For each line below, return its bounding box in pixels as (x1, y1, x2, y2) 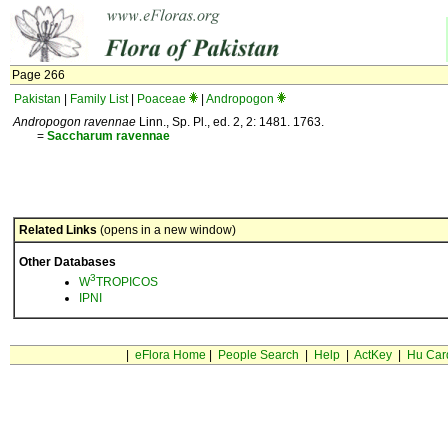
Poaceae (137, 92, 186, 106)
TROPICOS (96, 275, 158, 289)
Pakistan (14, 92, 61, 106)
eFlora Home (134, 348, 206, 362)
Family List (70, 92, 128, 106)
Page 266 (12, 68, 65, 82)
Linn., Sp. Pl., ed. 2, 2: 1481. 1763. (136, 115, 324, 129)
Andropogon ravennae (13, 115, 136, 129)
